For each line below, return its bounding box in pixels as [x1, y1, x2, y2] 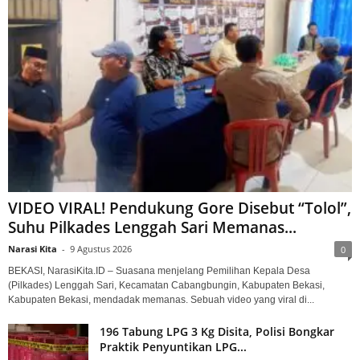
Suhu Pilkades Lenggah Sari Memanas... [8, 217, 297, 239]
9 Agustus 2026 [70, 243, 132, 256]
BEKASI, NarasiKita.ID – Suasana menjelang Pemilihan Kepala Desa [8, 265, 310, 277]
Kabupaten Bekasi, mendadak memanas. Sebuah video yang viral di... [8, 294, 314, 306]
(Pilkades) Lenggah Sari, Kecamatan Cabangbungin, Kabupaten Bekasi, [8, 280, 325, 292]
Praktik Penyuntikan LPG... [100, 339, 247, 355]
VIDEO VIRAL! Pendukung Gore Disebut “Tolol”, [8, 198, 351, 219]
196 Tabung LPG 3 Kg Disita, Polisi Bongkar [100, 324, 334, 340]
